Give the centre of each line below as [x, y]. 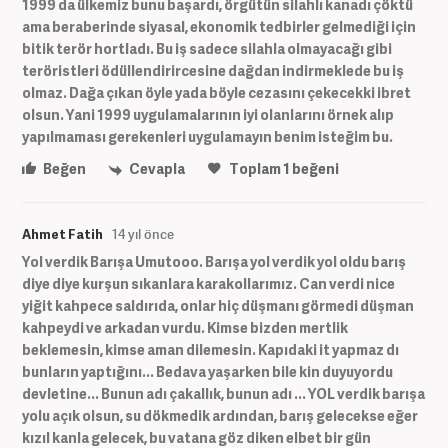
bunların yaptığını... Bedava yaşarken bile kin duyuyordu [207, 371]
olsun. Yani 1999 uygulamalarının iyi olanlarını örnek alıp [208, 115]
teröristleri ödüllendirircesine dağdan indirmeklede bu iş [213, 71]
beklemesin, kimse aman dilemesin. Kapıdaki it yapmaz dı [210, 349]
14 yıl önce [143, 233]
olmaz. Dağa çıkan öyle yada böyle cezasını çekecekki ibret [216, 93]
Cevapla [156, 169]
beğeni [314, 169]
